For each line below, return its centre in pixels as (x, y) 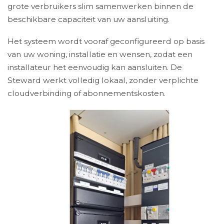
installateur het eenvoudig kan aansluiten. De (95, 67)
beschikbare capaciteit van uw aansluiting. (88, 19)
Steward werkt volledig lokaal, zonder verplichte (103, 80)
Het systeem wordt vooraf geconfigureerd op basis (106, 41)
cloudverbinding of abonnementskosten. (86, 93)
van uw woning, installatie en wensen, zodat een (100, 54)
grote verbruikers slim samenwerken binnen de (100, 6)
